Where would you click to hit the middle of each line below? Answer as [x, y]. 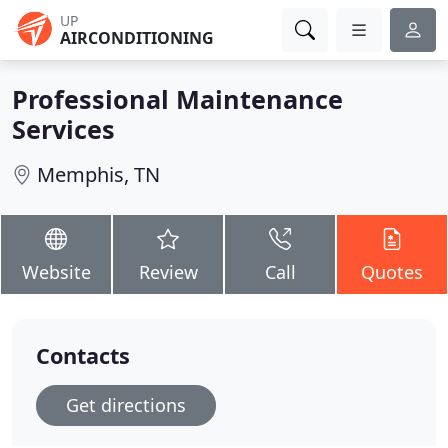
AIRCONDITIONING [137, 38]
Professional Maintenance [177, 99]
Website [56, 272]
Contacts [83, 355]
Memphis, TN [98, 174]
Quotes [392, 272]
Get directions [126, 405]
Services [63, 129]
